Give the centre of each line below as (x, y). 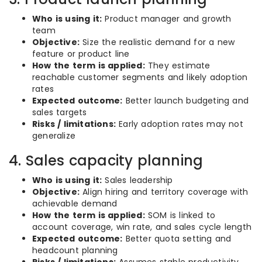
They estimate (177, 65)
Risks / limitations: (74, 124)
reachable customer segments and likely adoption (140, 77)
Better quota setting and (177, 239)
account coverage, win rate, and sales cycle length (142, 227)
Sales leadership (137, 180)
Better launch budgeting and (186, 101)
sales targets (60, 112)
